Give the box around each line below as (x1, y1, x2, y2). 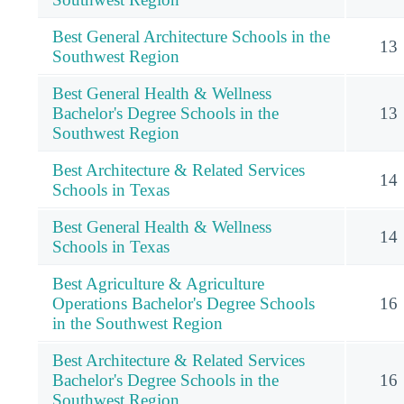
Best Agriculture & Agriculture (52, 273, 264, 293)
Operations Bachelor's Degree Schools (52, 293, 315, 313)
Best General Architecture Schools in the (52, 26, 330, 46)
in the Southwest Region (52, 313, 223, 333)
